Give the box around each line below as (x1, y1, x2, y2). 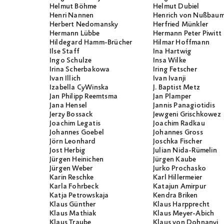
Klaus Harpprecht (153, 200, 210, 209)
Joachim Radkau (153, 119, 205, 128)
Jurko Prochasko (153, 164, 206, 173)
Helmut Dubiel (153, 2, 199, 11)
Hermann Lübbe (49, 29, 100, 38)
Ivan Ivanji (153, 74, 186, 83)
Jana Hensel (49, 101, 87, 110)
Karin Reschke (49, 173, 94, 182)
